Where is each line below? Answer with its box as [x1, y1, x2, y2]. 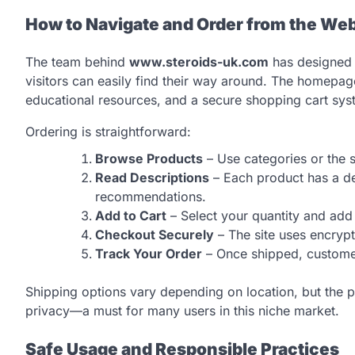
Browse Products [95, 151, 203, 167]
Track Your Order [95, 246, 202, 262]
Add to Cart [95, 208, 166, 224]
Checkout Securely [95, 227, 214, 243]
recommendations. [95, 189, 206, 205]
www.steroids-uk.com [129, 54, 269, 71]
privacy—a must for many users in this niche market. [25, 303, 339, 319]
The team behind [25, 54, 129, 71]
